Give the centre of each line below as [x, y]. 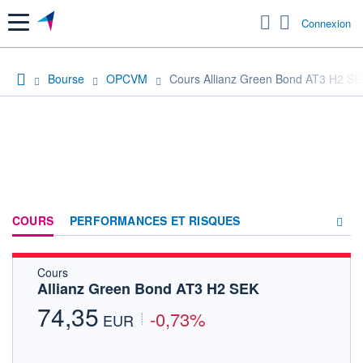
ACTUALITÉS [222, 304]
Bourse [66, 78]
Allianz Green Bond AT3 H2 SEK [148, 288]
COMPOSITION [226, 276]
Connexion [326, 23]
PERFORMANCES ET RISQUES [155, 220]
